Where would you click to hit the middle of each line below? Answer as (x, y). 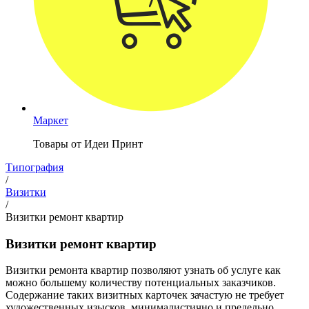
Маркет (51, 120)
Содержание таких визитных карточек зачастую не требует (145, 295)
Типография (34, 167)
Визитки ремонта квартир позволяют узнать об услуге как (143, 270)
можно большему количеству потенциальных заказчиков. (141, 283)
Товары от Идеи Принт (88, 143)
